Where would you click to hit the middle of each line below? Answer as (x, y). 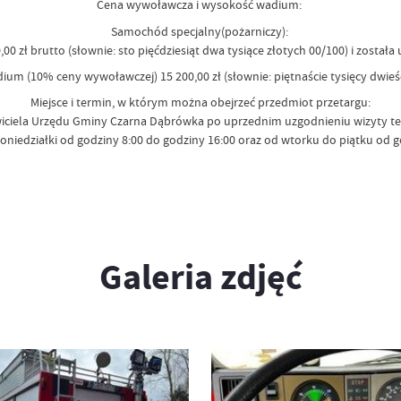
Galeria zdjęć (200, 277)
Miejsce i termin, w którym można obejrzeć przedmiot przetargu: (200, 102)
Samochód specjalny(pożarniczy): (200, 31)
